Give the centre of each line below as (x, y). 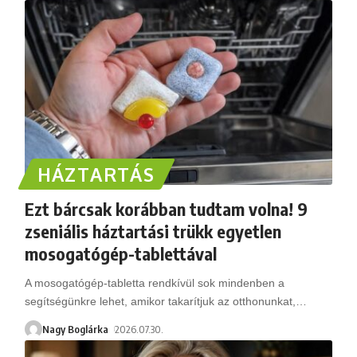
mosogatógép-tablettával (120, 253)
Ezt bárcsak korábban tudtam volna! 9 (166, 208)
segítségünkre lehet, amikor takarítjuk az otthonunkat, (160, 301)
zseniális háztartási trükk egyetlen (153, 231)
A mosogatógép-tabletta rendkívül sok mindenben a (154, 282)
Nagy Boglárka (75, 329)
